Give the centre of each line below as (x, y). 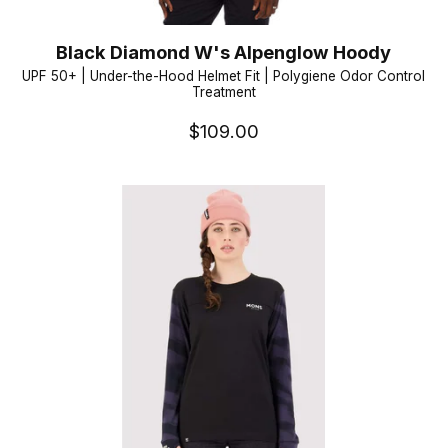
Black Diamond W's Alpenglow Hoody (224, 51)
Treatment (223, 91)
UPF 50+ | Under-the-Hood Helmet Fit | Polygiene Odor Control (224, 75)
